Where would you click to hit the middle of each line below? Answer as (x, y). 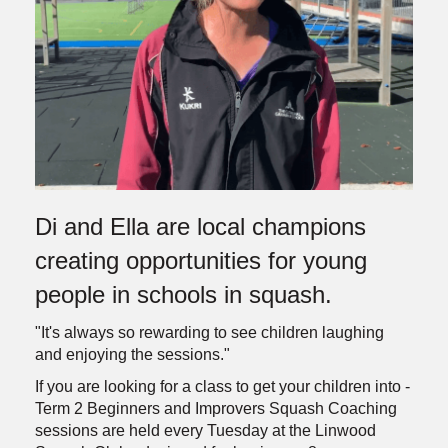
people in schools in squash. (183, 294)
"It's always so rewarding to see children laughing (209, 332)
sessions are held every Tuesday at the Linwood (205, 430)
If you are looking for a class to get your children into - (222, 386)
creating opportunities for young (201, 260)
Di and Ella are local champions (200, 226)
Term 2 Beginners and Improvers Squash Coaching (216, 408)
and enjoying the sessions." (132, 354)
